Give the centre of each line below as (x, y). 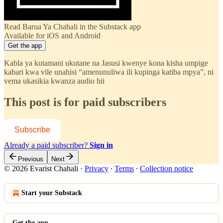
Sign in (101, 145)
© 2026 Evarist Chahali (42, 168)
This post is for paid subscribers (85, 102)
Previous (31, 159)
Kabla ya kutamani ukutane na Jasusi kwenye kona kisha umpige (106, 63)
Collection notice (167, 168)
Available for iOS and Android (52, 35)
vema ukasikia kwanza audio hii (54, 81)
